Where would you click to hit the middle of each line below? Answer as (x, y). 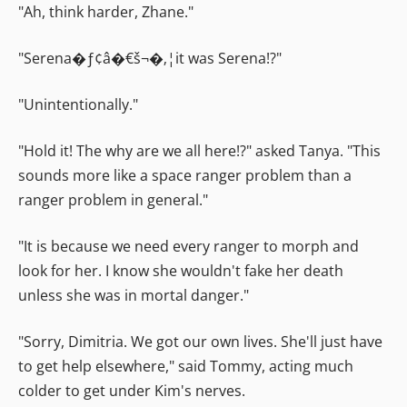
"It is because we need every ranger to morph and (189, 246)
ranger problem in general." (113, 199)
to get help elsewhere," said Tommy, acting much (186, 366)
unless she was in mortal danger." (134, 295)
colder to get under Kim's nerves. (132, 390)
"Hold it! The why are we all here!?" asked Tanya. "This (199, 150)
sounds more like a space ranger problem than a (185, 175)
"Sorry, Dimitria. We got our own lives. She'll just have (200, 341)
